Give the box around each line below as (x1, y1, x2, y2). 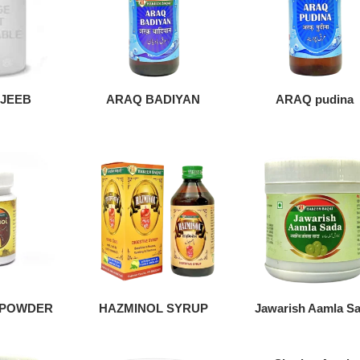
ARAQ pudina (276, 92, 354, 106)
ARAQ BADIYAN (106, 92, 201, 106)
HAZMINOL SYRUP (98, 301, 208, 315)
